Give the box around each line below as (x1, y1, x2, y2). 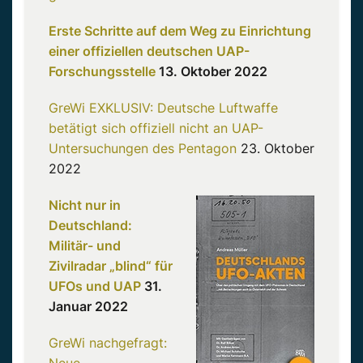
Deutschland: (49, 217, 132, 234)
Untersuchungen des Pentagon (49, 140, 237, 157)
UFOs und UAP (49, 278, 141, 295)
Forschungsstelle (49, 63, 156, 80)
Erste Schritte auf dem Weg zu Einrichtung (49, 23, 311, 40)
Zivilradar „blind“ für (49, 258, 173, 275)
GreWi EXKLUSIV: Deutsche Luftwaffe (49, 100, 278, 117)
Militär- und (49, 237, 121, 254)
